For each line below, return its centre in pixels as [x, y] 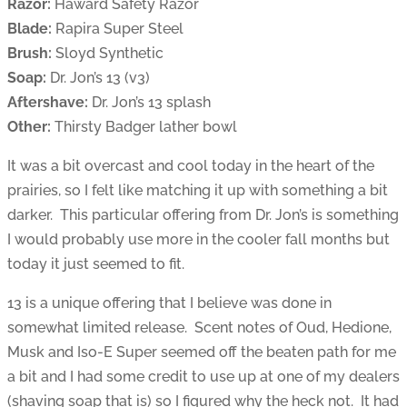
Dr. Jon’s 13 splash [149, 102]
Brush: [30, 53]
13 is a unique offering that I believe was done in [169, 303]
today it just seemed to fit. [96, 263]
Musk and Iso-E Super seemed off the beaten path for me [202, 352]
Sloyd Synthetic [108, 53]
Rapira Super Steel [118, 28]
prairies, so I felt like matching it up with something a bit [198, 190]
